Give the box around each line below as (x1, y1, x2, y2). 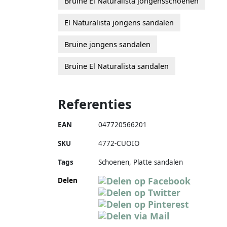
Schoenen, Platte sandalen (98, 157, 183, 167)
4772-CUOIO (98, 138, 140, 148)
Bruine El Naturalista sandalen (64, 61, 169, 71)
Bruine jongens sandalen (64, 39, 150, 49)
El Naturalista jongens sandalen (64, 17, 174, 27)
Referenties (58, 95, 132, 112)
